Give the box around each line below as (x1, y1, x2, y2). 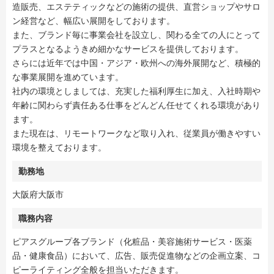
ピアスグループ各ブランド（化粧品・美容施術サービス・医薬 (12, 237, 252, 246)
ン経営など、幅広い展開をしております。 (12, 16, 175, 26)
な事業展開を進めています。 (12, 72, 124, 82)
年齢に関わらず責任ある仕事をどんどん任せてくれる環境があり (12, 100, 261, 110)
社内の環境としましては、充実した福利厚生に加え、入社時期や (12, 86, 261, 96)
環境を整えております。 (12, 143, 106, 152)
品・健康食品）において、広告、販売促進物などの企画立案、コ (12, 251, 261, 261)
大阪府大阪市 (12, 190, 64, 199)
